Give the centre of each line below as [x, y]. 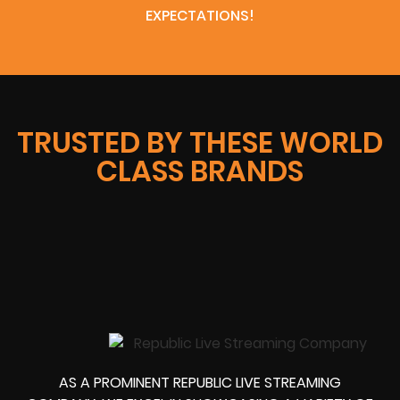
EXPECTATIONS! [200, 16]
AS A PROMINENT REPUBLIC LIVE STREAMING [200, 383]
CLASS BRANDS [200, 171]
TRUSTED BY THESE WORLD [200, 143]
